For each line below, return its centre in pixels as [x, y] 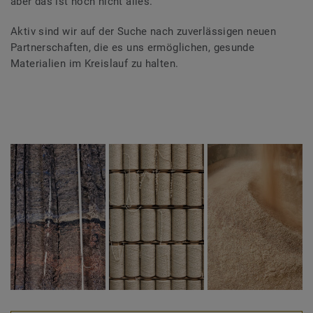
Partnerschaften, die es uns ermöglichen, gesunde [133, 48]
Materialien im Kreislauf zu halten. [95, 64]
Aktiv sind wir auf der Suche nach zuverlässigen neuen [144, 32]
